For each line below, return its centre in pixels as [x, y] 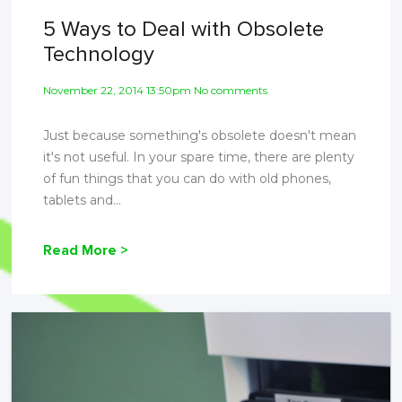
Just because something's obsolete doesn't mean [200, 135]
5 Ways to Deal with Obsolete [184, 29]
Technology [99, 54]
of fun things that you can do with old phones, [188, 178]
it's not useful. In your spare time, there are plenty [199, 157]
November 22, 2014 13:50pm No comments [156, 90]
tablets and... [83, 200]
